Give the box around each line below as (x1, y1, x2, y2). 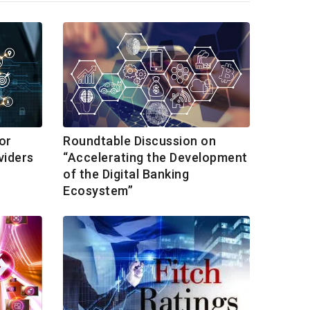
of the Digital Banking (63, 167, 189, 182)
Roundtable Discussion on (63, 134, 216, 149)
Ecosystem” (63, 183, 133, 199)
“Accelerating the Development (63, 150, 248, 165)
